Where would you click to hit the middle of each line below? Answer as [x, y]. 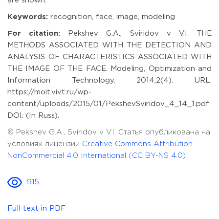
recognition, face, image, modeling [111, 17]
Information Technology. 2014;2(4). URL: [109, 80]
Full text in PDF [36, 208]
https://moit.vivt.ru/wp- [49, 92]
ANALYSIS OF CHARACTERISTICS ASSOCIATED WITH [109, 57]
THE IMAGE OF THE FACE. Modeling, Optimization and [109, 68]
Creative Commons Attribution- [139, 144]
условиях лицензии [45, 144]
